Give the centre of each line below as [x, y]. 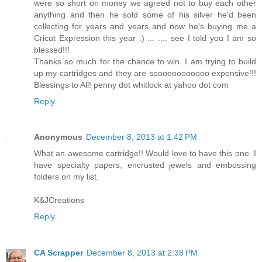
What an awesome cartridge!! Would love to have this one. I [145, 161]
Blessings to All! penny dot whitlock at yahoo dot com [131, 92]
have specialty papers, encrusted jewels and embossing [145, 173]
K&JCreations [59, 208]
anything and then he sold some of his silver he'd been [145, 22]
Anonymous [58, 145]
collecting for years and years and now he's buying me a [145, 34]
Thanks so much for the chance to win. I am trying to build [145, 69]
